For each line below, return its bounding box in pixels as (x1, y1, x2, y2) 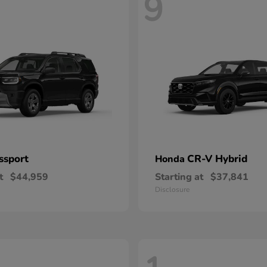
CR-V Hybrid (187, 152, 247, 166)
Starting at (155, 170, 203, 184)
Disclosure (155, 185, 190, 195)
